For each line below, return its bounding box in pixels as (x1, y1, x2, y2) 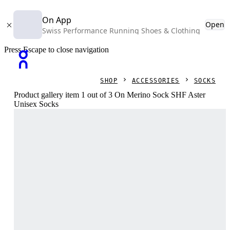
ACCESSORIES (131, 77, 180, 84)
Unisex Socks (14, 100, 59, 108)
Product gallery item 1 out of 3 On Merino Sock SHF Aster (14, 90, 206, 99)
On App (42, 14, 71, 26)
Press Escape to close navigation (4, 45, 109, 54)
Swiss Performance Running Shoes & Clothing (42, 26, 200, 35)
